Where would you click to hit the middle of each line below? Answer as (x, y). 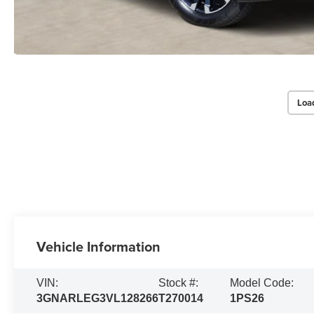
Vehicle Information (99, 247)
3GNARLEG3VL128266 (98, 299)
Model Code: (261, 283)
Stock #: (179, 283)
